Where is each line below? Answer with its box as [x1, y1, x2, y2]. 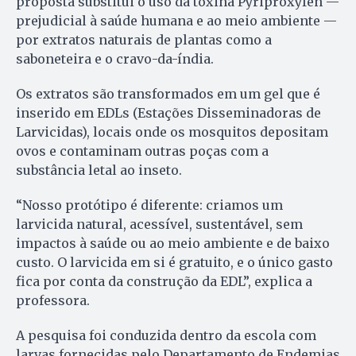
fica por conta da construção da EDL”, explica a [16, 273, 312, 289]
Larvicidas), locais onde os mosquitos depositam [16, 123, 328, 140]
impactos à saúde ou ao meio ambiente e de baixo [16, 234, 330, 251]
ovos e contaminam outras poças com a [16, 142, 269, 159]
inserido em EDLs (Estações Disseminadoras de [16, 104, 321, 121]
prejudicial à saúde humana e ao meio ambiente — [16, 12, 337, 29]
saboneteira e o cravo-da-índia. [16, 50, 214, 67]
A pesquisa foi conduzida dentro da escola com [16, 327, 316, 343]
